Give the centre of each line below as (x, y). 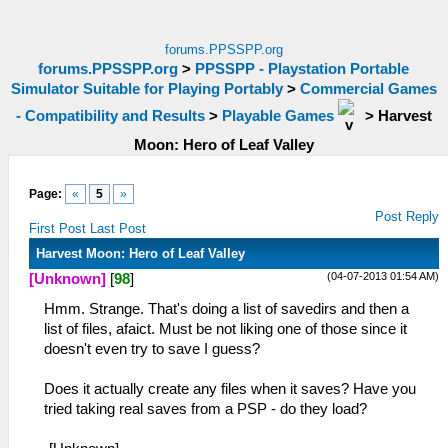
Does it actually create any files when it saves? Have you (230, 389)
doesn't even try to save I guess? (152, 349)
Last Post (118, 228)
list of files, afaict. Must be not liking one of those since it (225, 329)
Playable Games (278, 115)
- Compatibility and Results (110, 115)
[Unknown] (67, 279)
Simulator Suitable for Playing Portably (147, 89)
